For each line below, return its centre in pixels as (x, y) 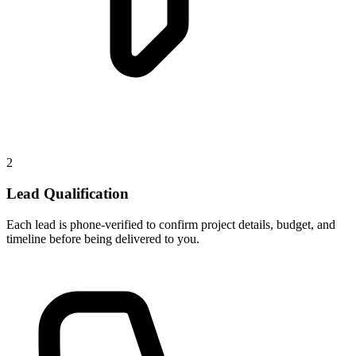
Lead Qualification (68, 193)
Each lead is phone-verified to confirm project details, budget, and (171, 224)
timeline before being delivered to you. (103, 238)
